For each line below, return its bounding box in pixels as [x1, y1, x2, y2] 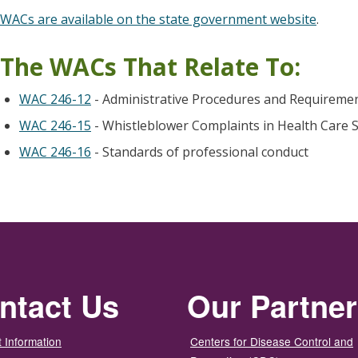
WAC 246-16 [19, 143, 91, 161]
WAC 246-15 [19, 117, 91, 134]
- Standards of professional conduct [91, 143, 308, 161]
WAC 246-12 [19, 90, 91, 108]
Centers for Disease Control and [190, 333, 353, 349]
